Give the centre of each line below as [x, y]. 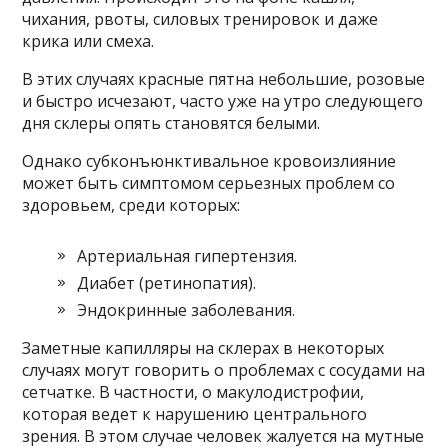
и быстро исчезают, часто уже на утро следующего [223, 101]
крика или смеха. [88, 41]
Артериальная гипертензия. [187, 256]
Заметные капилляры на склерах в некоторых [203, 348]
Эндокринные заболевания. [186, 310]
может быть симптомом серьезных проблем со [209, 183]
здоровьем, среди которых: [131, 205]
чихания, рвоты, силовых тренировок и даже [200, 19]
